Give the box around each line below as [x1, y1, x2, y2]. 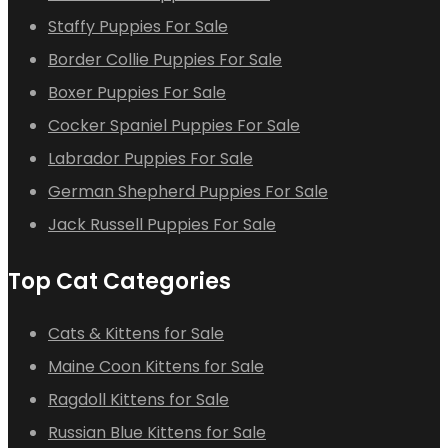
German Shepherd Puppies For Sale [48, 179, 328, 203]
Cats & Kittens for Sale [48, 321, 224, 345]
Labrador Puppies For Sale [48, 146, 253, 170]
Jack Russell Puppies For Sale [48, 212, 276, 236]
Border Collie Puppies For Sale [48, 47, 282, 71]
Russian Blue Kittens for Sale [48, 420, 266, 444]
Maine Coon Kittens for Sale [48, 354, 264, 378]
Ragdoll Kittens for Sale [48, 387, 229, 411]
